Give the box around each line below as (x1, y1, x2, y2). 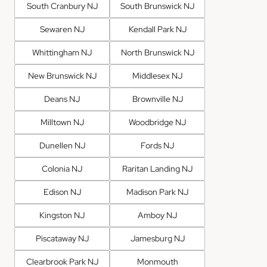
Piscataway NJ (35, 233, 89, 244)
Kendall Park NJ (128, 24, 187, 35)
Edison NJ (43, 187, 81, 198)
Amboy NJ (138, 210, 177, 221)
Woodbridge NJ (129, 117, 186, 128)
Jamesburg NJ (130, 233, 185, 244)
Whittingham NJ (32, 47, 92, 58)
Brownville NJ (132, 94, 183, 105)
